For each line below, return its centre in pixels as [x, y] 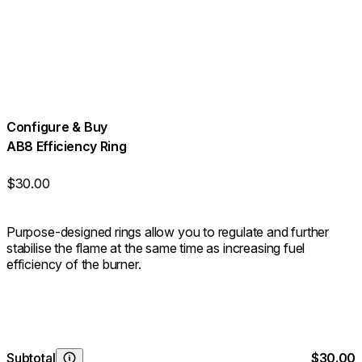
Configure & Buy [57, 126]
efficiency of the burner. [74, 265]
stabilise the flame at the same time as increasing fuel [156, 248]
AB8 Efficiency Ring [67, 146]
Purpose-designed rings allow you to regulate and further [168, 232]
